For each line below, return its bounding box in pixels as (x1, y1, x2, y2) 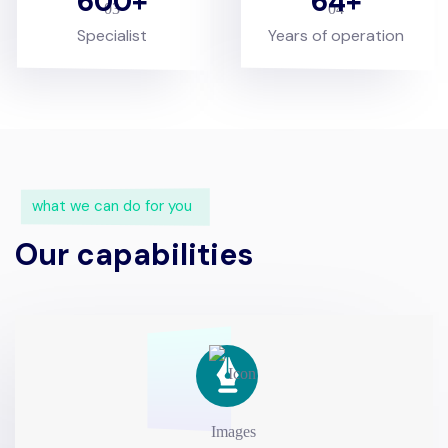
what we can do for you (32, 195, 192, 216)
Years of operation (268, 24, 404, 46)
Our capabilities (15, 234, 253, 274)
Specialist (77, 24, 147, 46)
